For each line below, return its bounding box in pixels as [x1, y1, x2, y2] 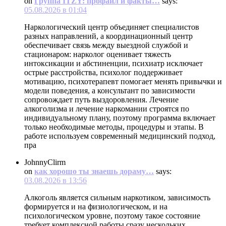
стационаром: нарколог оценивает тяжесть [24, 49, 171, 59]
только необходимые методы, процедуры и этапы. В [24, 122, 204, 131]
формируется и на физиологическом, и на [24, 202, 167, 211]
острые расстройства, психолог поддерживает [24, 68, 183, 77]
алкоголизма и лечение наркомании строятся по [24, 104, 189, 113]
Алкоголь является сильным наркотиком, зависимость [24, 193, 210, 202]
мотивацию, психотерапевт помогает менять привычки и [24, 77, 222, 86]
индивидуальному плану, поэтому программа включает [24, 113, 215, 122]
